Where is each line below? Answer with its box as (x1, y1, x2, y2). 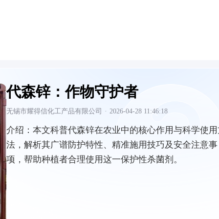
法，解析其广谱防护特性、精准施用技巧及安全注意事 (6, 140, 218, 150)
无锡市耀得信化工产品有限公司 (6, 108, 102, 115)
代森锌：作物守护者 (6, 84, 138, 100)
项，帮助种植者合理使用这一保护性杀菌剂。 (6, 154, 182, 164)
